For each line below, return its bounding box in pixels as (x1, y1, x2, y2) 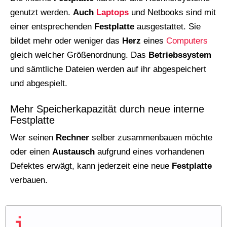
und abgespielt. (10, 79, 67, 89)
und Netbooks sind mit (131, 8, 216, 18)
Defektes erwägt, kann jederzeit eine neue (10, 161, 172, 171)
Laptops (96, 8, 129, 18)
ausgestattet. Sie (134, 22, 201, 32)
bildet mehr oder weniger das (10, 36, 122, 46)
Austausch (52, 147, 95, 157)
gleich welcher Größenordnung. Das (10, 50, 148, 60)
